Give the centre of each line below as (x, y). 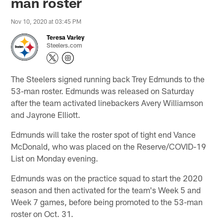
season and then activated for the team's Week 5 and (106, 190)
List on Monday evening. (55, 158)
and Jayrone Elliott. (46, 114)
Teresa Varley (66, 37)
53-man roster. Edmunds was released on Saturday (103, 90)
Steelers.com (65, 45)
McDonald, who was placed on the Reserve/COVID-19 (109, 146)
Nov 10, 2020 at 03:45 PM (46, 21)
